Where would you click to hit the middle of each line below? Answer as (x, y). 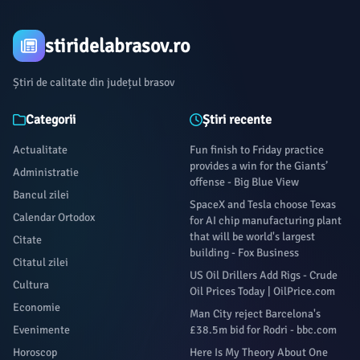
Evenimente (41, 330)
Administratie (46, 172)
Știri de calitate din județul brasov (94, 82)
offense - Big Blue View (244, 182)
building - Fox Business (244, 253)
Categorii (51, 120)
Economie (37, 307)
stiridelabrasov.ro (117, 46)
